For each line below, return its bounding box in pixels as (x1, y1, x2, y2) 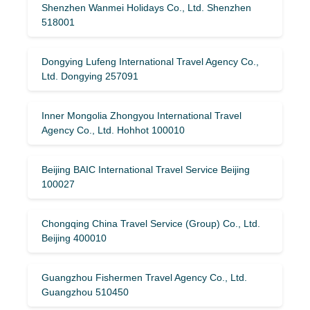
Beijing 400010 (42, 232, 107, 244)
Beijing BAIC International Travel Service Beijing (42, 163, 250, 175)
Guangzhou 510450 (42, 286, 129, 298)
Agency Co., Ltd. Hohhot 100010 (42, 124, 185, 136)
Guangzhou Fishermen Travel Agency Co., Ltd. (42, 271, 247, 283)
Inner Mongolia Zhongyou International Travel (42, 109, 241, 121)
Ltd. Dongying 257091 (42, 70, 138, 82)
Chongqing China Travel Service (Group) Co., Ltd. (42, 217, 260, 229)
